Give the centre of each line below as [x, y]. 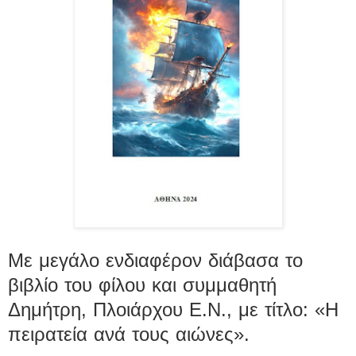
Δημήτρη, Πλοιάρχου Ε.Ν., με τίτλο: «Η [173, 309]
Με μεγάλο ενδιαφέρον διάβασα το [155, 260]
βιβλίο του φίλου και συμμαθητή [142, 284]
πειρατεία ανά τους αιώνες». [129, 334]
